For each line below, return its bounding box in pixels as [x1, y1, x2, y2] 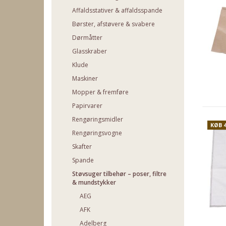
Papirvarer [72, 101, 102, 110]
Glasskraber [72, 47, 107, 56]
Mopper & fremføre [72, 88, 129, 97]
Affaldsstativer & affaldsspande [72, 6, 162, 15]
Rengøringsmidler [72, 115, 123, 124]
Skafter [72, 142, 92, 151]
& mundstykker [72, 178, 116, 187]
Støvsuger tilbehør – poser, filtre [72, 169, 166, 179]
